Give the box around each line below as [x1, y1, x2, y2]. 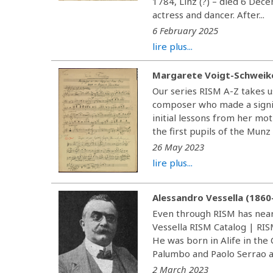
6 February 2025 [152, 24, 219, 37]
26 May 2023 [152, 141, 205, 153]
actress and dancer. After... [152, 9, 265, 21]
